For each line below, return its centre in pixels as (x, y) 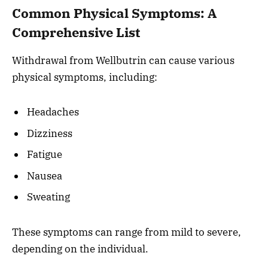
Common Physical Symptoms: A (114, 13)
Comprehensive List (76, 33)
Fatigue (45, 155)
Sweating (48, 197)
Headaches (53, 112)
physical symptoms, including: (85, 77)
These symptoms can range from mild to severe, (127, 232)
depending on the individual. (80, 249)
